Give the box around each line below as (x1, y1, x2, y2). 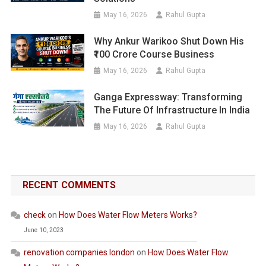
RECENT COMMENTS (22, 179, 116, 191)
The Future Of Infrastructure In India (94, 104, 251, 116)
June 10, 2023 (23, 226, 64, 235)
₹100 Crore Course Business (94, 49, 215, 61)
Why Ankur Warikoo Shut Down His (94, 36, 245, 47)
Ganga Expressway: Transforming (94, 91, 243, 103)
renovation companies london (23, 248, 135, 258)
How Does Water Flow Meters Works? (58, 210, 197, 220)
